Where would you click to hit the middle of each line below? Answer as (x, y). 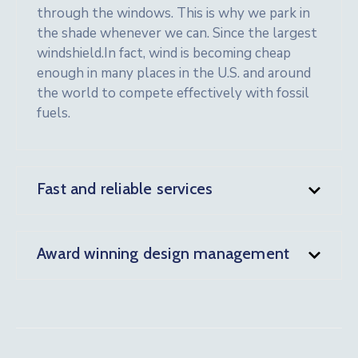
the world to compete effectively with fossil (173, 93)
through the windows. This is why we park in (173, 13)
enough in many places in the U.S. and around (174, 73)
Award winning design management (163, 253)
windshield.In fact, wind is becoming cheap (164, 53)
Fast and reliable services (125, 189)
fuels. (54, 113)
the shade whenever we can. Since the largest (177, 33)
